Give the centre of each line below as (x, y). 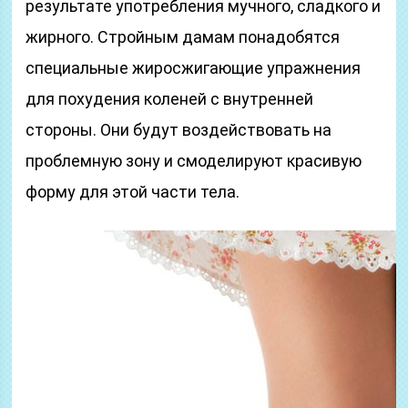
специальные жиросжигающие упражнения (194, 68)
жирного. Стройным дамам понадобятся (183, 37)
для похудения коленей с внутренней (170, 99)
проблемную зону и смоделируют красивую (194, 161)
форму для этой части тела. (133, 192)
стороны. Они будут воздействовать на (179, 130)
